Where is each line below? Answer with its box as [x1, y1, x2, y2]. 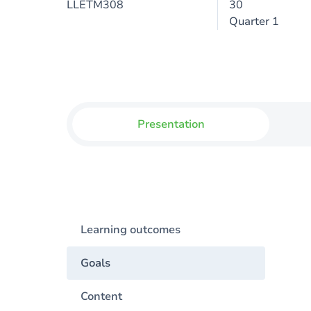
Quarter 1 [228, 14, 279, 29]
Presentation [137, 117, 205, 132]
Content [81, 289, 122, 304]
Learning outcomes [81, 222, 180, 237]
